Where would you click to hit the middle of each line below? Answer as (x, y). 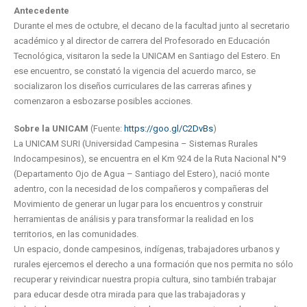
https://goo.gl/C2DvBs (169, 129)
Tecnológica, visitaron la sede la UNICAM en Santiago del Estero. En (147, 56)
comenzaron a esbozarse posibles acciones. (103, 101)
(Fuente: (106, 129)
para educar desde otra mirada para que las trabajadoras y (130, 295)
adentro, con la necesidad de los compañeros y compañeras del (141, 189)
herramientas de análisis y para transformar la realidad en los (134, 219)
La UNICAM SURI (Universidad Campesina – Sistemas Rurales (136, 144)
